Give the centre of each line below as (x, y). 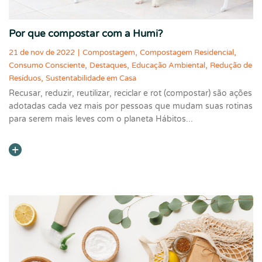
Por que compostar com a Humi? (86, 33)
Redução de (231, 65)
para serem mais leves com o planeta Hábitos (97, 119)
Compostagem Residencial (187, 52)
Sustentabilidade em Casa (91, 78)
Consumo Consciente (47, 65)
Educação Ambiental (168, 65)
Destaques (108, 65)
